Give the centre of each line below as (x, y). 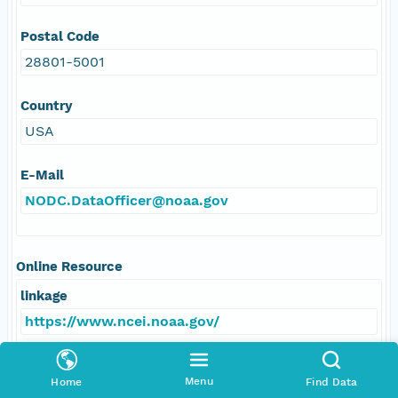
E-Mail (42, 175)
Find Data (332, 382)
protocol (48, 365)
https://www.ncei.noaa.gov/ (122, 321)
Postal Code (60, 36)
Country (47, 105)
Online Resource (69, 266)
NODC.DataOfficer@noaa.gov (127, 200)
